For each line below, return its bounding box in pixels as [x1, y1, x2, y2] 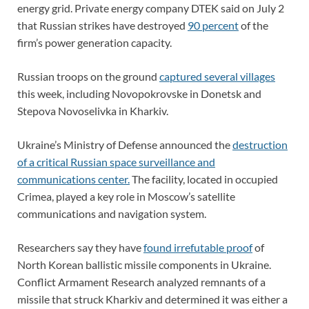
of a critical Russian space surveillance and [17, 154, 215, 168]
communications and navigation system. [17, 206, 206, 220]
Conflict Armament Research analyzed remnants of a [17, 275, 266, 288]
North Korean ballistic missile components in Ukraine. [17, 257, 271, 271]
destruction [232, 137, 288, 151]
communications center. [17, 172, 130, 186]
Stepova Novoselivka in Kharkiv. [17, 103, 168, 117]
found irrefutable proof [143, 240, 252, 254]
